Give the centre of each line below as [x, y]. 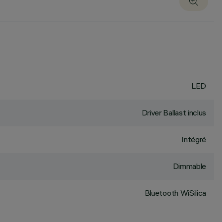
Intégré [194, 139]
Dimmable [189, 166]
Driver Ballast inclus [174, 112]
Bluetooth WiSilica [175, 193]
